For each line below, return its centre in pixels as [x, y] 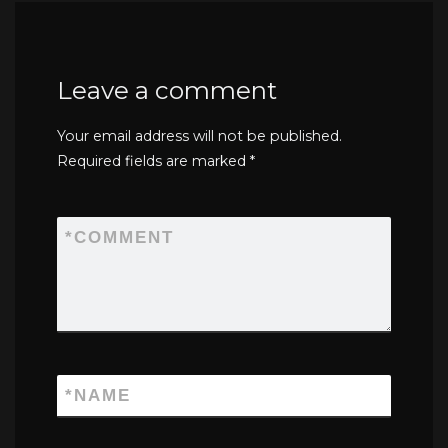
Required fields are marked [154, 161]
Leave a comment [167, 89]
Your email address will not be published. [200, 136]
